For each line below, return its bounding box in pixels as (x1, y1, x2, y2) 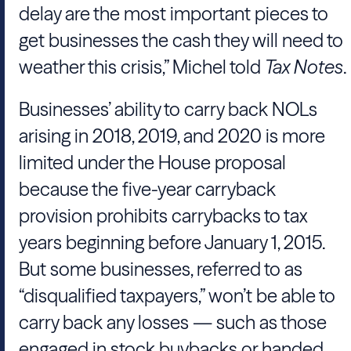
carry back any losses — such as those (19, 311, 327, 334)
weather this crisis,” (19, 56, 172, 78)
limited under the (19, 151, 158, 174)
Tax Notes (265, 56, 343, 78)
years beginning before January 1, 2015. (19, 231, 325, 254)
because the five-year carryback (19, 178, 276, 201)
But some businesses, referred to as (19, 258, 302, 280)
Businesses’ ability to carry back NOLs (19, 98, 317, 121)
